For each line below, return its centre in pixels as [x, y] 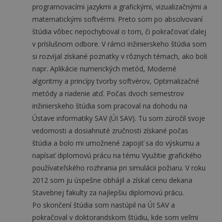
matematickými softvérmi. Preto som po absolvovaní [117, 19]
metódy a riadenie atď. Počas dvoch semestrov [108, 93]
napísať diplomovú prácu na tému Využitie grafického [117, 155]
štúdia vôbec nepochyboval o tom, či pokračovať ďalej [119, 31]
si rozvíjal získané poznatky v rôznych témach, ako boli [120, 56]
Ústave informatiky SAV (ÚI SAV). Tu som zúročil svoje [119, 118]
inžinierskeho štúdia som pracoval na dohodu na [110, 106]
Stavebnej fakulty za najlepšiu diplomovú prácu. [108, 193]
